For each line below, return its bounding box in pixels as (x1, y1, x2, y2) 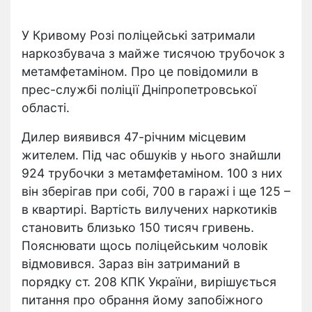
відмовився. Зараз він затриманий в (22, 256, 240, 271)
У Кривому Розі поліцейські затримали (22, 28, 256, 42)
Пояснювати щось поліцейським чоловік (22, 238, 267, 253)
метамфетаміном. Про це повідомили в (22, 64, 258, 79)
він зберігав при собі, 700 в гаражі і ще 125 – (22, 184, 290, 198)
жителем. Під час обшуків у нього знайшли (22, 148, 281, 162)
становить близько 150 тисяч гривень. (22, 220, 254, 235)
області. (22, 100, 70, 115)
